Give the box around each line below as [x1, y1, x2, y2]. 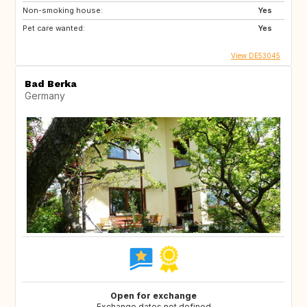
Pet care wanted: [23, 23, 85, 34]
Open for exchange [110, 290, 197, 301]
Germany [25, 89, 65, 101]
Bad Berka [25, 77, 77, 89]
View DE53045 [231, 51, 280, 60]
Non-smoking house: [23, 5, 103, 16]
